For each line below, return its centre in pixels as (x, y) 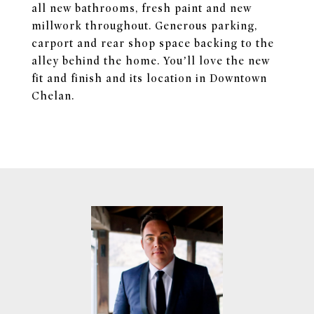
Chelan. (53, 96)
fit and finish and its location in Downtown (149, 78)
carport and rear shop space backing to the (153, 43)
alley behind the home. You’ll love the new (151, 61)
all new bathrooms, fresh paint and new (142, 8)
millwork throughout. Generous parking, (144, 26)
